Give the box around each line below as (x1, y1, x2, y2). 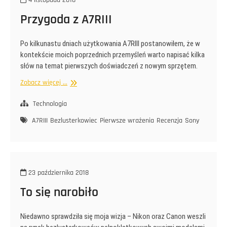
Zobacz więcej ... (20, 78, 67, 88)
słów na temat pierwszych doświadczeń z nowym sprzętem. (20, 61, 198, 71)
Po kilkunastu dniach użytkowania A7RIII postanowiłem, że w (20, 39, 200, 49)
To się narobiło (20, 184, 98, 201)
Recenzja (157, 116, 182, 126)
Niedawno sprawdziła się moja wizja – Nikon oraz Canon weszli (20, 212, 206, 221)
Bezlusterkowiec (50, 116, 97, 126)
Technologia (33, 99, 67, 109)
